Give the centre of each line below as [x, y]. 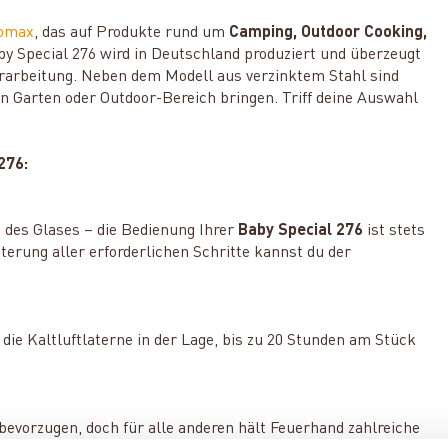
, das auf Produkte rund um [132, 33]
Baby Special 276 [301, 231]
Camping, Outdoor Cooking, [328, 33]
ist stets [394, 231]
